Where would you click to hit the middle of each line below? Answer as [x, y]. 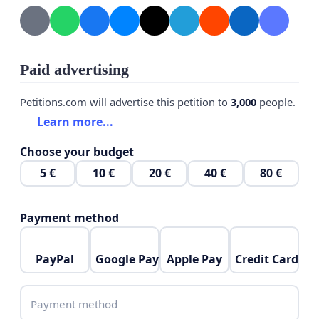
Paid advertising [74, 70]
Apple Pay [194, 260]
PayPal [55, 260]
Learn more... [74, 121]
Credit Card [266, 260]
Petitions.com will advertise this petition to [125, 102]
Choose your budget [77, 151]
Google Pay [127, 260]
